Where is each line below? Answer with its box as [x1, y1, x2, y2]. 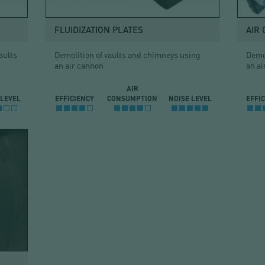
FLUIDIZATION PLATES [54, 24, 144, 35]
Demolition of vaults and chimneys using [54, 49, 201, 60]
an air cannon [54, 59, 104, 70]
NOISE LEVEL [168, 93, 212, 102]
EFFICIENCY [54, 93, 94, 102]
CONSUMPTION [107, 93, 158, 102]
